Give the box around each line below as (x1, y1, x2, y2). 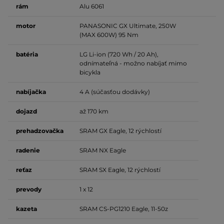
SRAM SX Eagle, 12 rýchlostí (79, 166, 160, 174)
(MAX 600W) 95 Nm (79, 31, 138, 39)
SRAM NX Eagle (79, 146, 126, 154)
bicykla (79, 68, 100, 76)
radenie (16, 146, 40, 154)
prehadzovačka (16, 127, 63, 135)
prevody (16, 185, 41, 193)
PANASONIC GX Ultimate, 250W (79, 22, 176, 30)
